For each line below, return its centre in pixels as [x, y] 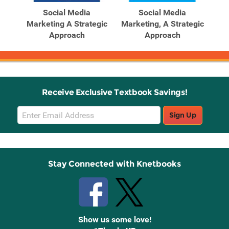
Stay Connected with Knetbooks [114, 164]
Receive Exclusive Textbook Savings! [114, 93]
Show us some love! [114, 220]
